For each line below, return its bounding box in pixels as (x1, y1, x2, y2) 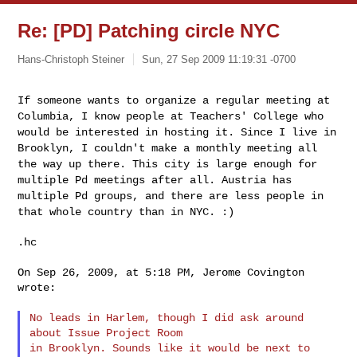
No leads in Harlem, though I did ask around (29, 311, 304, 324)
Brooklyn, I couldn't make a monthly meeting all (18, 141, 318, 155)
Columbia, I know (18, 109, 127, 123)
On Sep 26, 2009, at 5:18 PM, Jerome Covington (18, 265, 305, 279)
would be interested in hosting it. (18, 125, 241, 139)
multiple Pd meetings (18, 173, 152, 186)
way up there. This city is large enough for (43, 157, 318, 171)
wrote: (18, 280, 57, 294)
